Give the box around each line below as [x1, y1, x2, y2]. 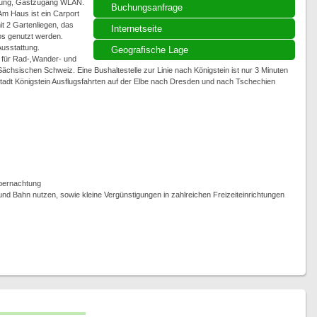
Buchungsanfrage [110, 2, 183, 13]
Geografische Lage [110, 45, 188, 55]
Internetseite [110, 23, 162, 34]
